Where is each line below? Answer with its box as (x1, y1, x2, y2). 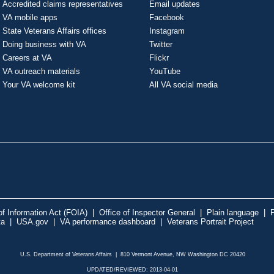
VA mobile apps (2, 13, 57, 23)
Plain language (207, 208, 259, 218)
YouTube (149, 67, 180, 76)
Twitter (149, 40, 172, 50)
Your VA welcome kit (2, 80, 75, 90)
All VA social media (149, 80, 218, 90)
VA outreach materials (2, 67, 80, 76)
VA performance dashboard (60, 217, 155, 227)
